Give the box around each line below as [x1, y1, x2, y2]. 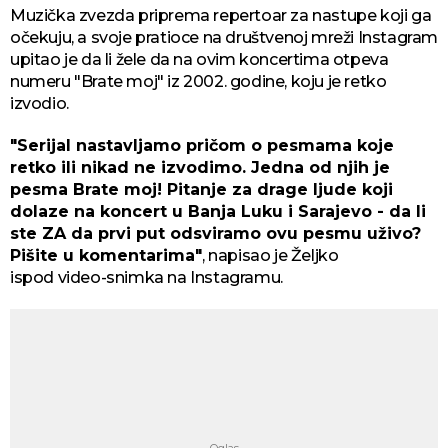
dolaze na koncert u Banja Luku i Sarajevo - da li [10, 201, 426, 221]
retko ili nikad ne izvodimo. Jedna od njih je [10, 157, 390, 177]
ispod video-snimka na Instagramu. [10, 267, 283, 287]
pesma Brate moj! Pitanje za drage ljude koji [10, 179, 393, 199]
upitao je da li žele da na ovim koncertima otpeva [10, 49, 389, 69]
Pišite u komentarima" [10, 245, 202, 265]
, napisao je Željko [202, 245, 339, 265]
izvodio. [10, 93, 69, 113]
